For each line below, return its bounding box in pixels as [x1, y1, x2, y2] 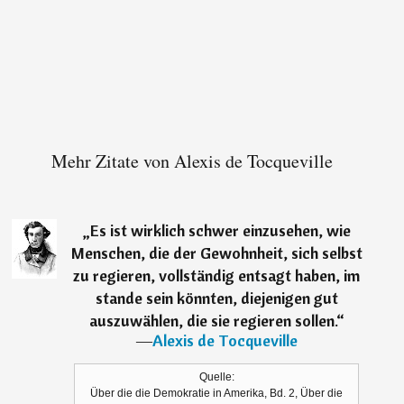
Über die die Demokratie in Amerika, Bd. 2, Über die [90, 387, 344, 400]
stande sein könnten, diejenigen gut [95, 288, 338, 309]
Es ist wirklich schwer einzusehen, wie [89, 220, 351, 242]
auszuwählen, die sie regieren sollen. [88, 310, 336, 332]
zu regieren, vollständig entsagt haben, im [73, 265, 361, 287]
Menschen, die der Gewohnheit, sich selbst [70, 243, 363, 264]
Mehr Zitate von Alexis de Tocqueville [51, 149, 334, 174]
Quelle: [198, 371, 234, 384]
